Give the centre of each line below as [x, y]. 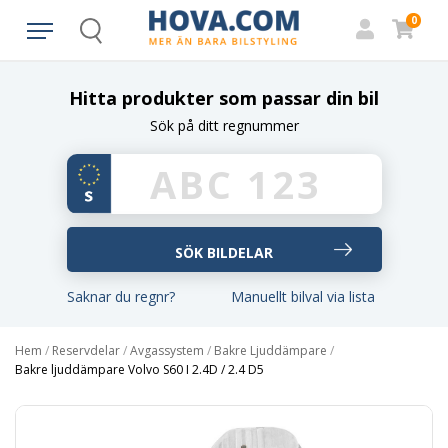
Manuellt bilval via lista [303, 296]
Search [109, 38]
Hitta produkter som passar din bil [224, 98]
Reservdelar [86, 350]
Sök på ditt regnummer [224, 125]
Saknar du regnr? [121, 296]
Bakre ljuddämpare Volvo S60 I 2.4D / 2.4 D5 [139, 369]
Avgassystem [167, 350]
